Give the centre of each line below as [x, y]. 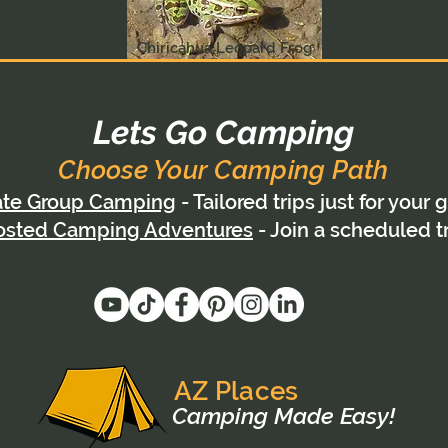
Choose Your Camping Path [223, 169]
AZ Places [236, 390]
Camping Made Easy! [283, 415]
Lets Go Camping [223, 132]
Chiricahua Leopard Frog [224, 47]
